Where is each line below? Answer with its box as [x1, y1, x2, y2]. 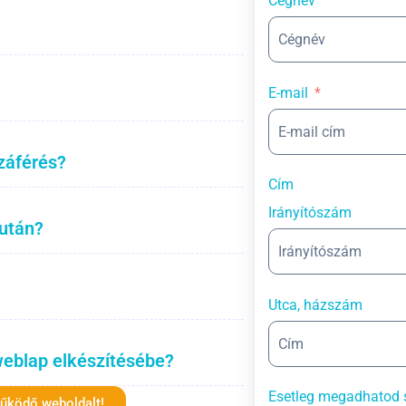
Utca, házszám [268, 295, 362, 314]
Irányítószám [268, 203, 352, 221]
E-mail [268, 83, 308, 101]
